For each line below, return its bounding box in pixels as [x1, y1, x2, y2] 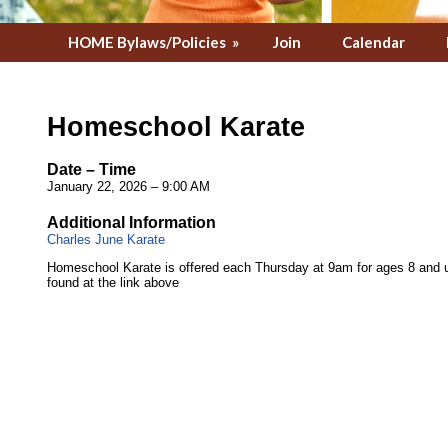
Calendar [342, 33, 405, 51]
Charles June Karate [47, 231, 165, 247]
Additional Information [47, 213, 216, 231]
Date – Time [47, 160, 136, 178]
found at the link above [47, 275, 179, 291]
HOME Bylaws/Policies [68, 33, 226, 51]
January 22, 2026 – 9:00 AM [47, 178, 210, 194]
